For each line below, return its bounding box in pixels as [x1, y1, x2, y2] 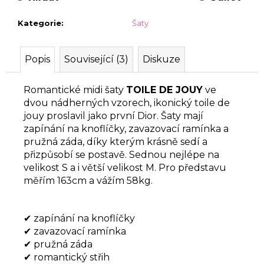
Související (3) [64, 53, 128, 65]
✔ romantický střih [24, 251, 110, 263]
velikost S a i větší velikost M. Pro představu [24, 161, 226, 173]
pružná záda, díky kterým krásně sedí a [24, 136, 207, 147]
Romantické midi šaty [24, 84, 126, 95]
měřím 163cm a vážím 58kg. [24, 174, 153, 186]
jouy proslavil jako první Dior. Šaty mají [24, 110, 203, 121]
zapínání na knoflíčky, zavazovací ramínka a [24, 123, 229, 134]
